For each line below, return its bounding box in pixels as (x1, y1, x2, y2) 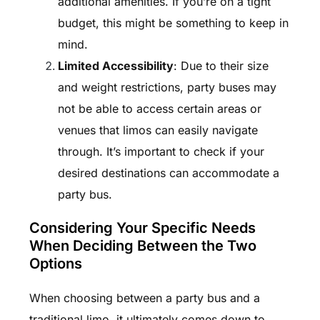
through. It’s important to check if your (57, 144, 264, 159)
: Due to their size (173, 59, 269, 74)
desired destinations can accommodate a (57, 166, 279, 181)
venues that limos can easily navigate (57, 123, 258, 138)
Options (29, 255, 82, 273)
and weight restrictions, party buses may (57, 80, 276, 95)
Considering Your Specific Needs (29, 219, 256, 237)
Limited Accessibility (57, 59, 174, 74)
